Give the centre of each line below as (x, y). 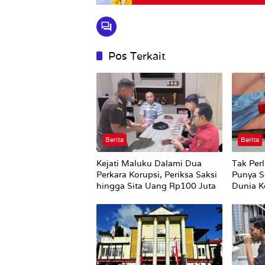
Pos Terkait (137, 56)
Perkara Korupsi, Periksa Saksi (157, 175)
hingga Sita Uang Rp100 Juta (156, 186)
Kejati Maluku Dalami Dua (149, 164)
